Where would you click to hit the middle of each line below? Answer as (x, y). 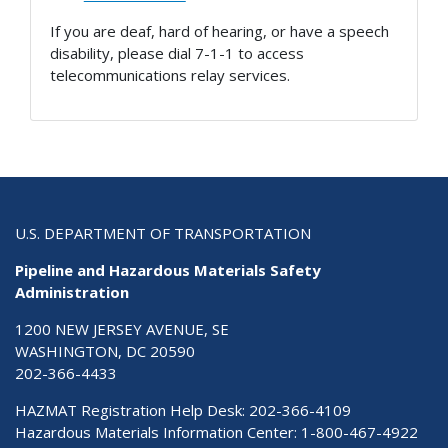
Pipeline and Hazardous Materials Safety (168, 270)
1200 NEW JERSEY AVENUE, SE (122, 329)
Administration (72, 292)
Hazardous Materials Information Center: (158, 432)
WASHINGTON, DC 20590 (105, 351)
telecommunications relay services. (169, 75)
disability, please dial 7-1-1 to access (176, 53)
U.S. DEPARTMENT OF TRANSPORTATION (163, 233)
